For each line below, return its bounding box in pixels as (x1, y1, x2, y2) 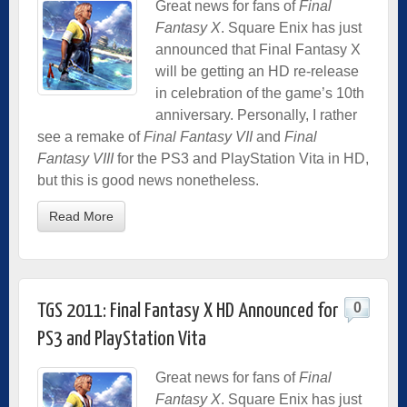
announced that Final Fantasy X (155, 41, 361, 57)
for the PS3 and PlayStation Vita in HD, (114, 150, 369, 166)
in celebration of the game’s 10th (155, 84, 364, 101)
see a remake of (37, 128, 144, 144)
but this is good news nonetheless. (37, 172, 259, 188)
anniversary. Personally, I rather (155, 106, 357, 123)
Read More (49, 208, 114, 223)
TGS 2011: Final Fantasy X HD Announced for (37, 300, 338, 322)
